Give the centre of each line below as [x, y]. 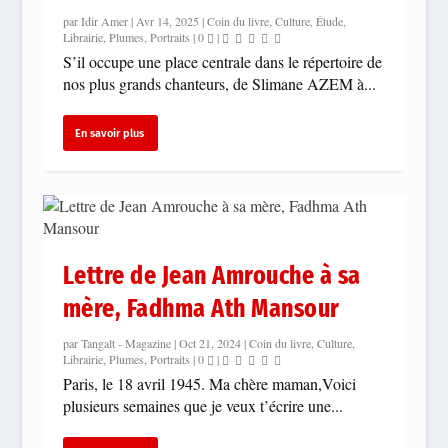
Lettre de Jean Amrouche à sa [211, 276]
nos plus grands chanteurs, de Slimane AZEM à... [219, 84]
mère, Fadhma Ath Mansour [201, 309]
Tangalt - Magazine [125, 343]
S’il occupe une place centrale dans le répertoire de [222, 62]
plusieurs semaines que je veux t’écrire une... [202, 406]
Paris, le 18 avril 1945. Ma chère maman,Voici [209, 384]
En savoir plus [109, 133]
